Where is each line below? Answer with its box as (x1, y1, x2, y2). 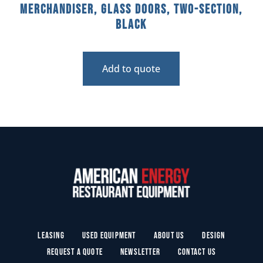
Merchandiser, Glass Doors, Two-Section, (20, 1, 243, 18)
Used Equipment (82, 230, 136, 242)
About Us (153, 230, 185, 242)
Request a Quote (47, 247, 103, 258)
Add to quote (102, 62, 161, 75)
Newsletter (120, 247, 160, 258)
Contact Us (178, 247, 216, 258)
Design (202, 230, 225, 242)
